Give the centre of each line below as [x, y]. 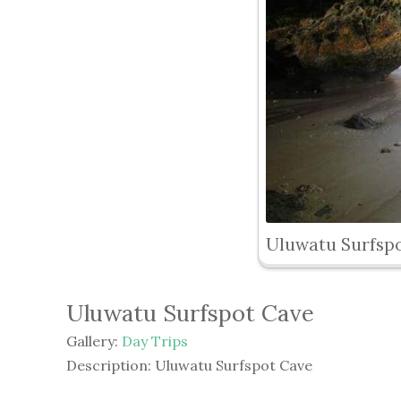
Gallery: [94, 341]
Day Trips [155, 341]
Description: [111, 365]
